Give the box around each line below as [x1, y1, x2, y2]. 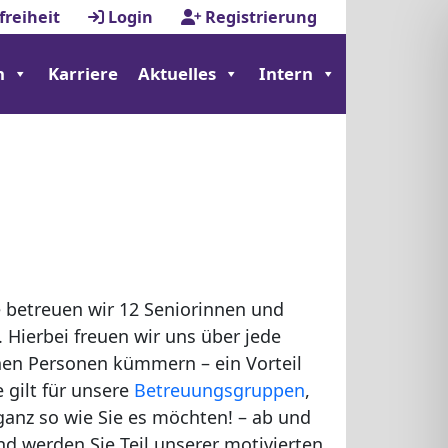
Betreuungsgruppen [134, 378, 305, 402]
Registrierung [201, 6, 317, 28]
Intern [259, 62, 313, 85]
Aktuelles [138, 62, 216, 85]
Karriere [48, 62, 118, 85]
